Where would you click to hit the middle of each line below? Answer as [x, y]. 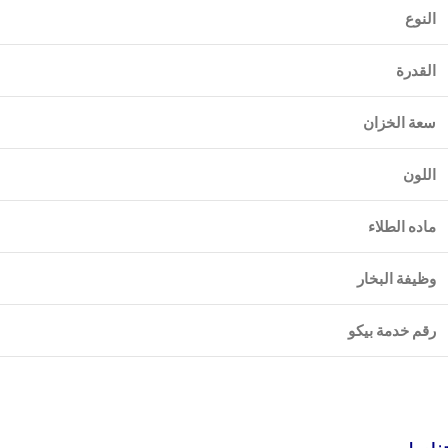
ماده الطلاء [402, 226]
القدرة [416, 70]
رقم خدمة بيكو [392, 330]
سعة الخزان [399, 122]
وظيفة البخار [396, 278]
